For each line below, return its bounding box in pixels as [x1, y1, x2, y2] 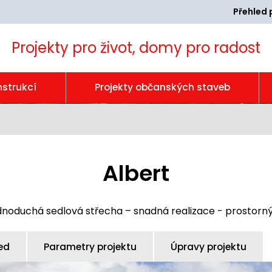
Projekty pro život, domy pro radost [12, 38, 260, 58]
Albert [103, 158, 169, 189]
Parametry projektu [44, 240, 137, 253]
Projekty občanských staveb [94, 81, 230, 93]
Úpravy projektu [171, 240, 246, 253]
